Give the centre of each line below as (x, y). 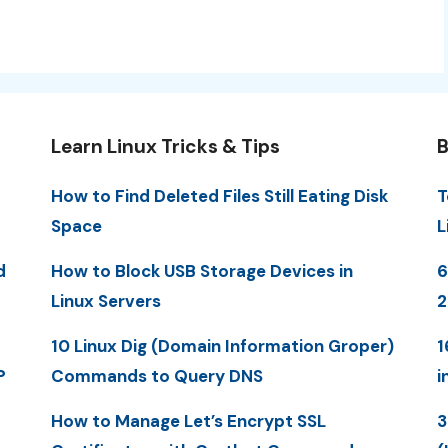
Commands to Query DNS (156, 376)
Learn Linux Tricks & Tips (165, 146)
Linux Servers (105, 300)
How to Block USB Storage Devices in (201, 270)
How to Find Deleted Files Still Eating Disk (219, 195)
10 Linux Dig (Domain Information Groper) (222, 346)
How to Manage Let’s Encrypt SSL (188, 421)
